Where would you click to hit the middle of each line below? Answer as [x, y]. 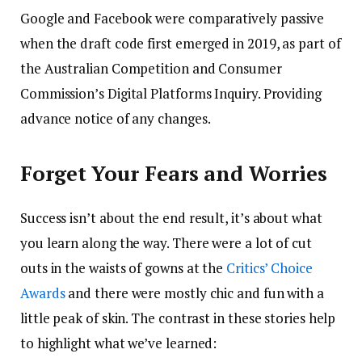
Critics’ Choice [269, 267]
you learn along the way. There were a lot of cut [166, 242]
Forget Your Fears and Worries [174, 174]
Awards [43, 293]
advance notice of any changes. [116, 118]
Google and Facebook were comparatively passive [173, 18]
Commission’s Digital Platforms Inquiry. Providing [171, 93]
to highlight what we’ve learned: [119, 343]
